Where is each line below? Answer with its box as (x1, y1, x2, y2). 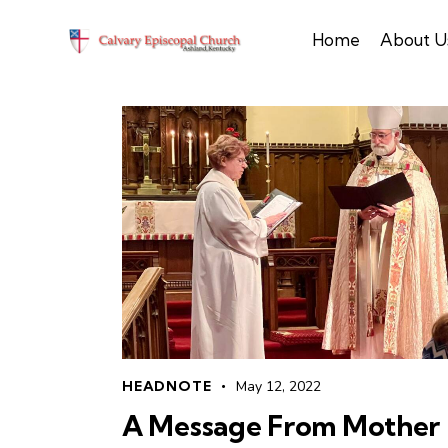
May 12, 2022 (236, 376, 322, 396)
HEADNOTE (122, 376, 212, 395)
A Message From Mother (122, 407, 441, 443)
